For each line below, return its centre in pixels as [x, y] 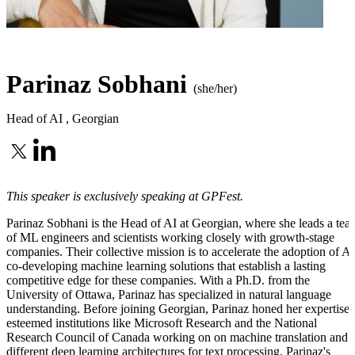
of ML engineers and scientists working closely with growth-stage [170, 238]
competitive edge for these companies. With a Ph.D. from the [158, 281]
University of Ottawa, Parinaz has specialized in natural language [169, 295]
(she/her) [215, 89]
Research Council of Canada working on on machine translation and [177, 338]
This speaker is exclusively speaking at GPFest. [125, 197]
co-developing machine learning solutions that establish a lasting [166, 266]
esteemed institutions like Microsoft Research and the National [162, 323]
